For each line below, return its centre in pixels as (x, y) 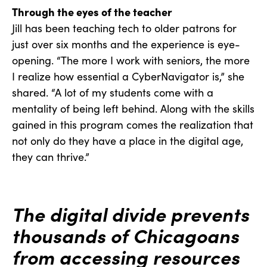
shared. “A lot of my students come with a (113, 93)
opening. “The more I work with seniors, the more (131, 60)
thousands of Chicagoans (125, 235)
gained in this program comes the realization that (133, 125)
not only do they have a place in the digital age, (128, 141)
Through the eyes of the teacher (92, 12)
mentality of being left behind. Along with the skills (133, 109)
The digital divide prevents (131, 214)
